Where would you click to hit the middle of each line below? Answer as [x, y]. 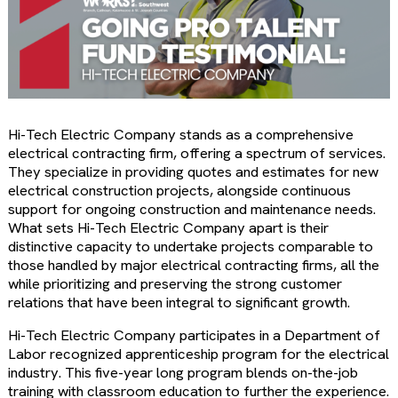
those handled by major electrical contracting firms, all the [193, 264]
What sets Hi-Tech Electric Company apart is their [168, 227]
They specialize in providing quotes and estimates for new [193, 171]
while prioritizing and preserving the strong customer [175, 283]
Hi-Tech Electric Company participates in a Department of [194, 335]
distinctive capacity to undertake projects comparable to [190, 246]
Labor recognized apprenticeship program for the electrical [198, 354]
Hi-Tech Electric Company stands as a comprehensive [180, 134]
